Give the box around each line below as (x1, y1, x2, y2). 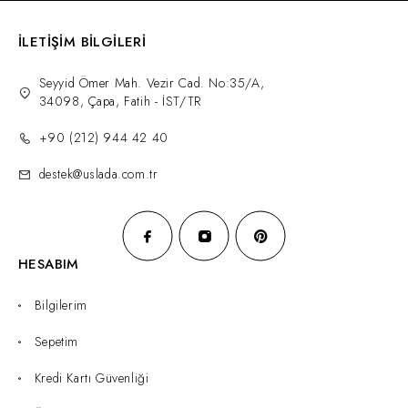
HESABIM (18, 253, 79, 274)
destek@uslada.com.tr (38, 164, 158, 183)
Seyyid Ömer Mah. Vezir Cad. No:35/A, (38, 73, 265, 92)
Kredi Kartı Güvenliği (34, 368, 149, 387)
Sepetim (34, 331, 78, 351)
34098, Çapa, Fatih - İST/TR (38, 91, 201, 110)
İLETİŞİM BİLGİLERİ (18, 31, 147, 52)
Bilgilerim (34, 295, 87, 314)
